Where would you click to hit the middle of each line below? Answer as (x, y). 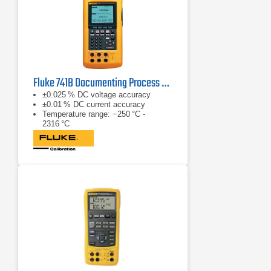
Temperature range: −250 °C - (94, 114)
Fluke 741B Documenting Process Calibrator (165, 83)
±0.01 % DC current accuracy (94, 104)
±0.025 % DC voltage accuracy (96, 95)
